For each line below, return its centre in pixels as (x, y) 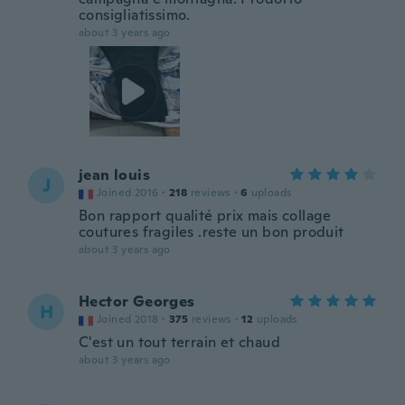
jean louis (114, 175)
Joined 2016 (128, 193)
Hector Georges (137, 301)
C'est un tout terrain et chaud (179, 342)
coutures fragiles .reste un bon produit (212, 232)
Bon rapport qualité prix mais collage (205, 216)
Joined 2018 (128, 319)
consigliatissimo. (135, 15)
